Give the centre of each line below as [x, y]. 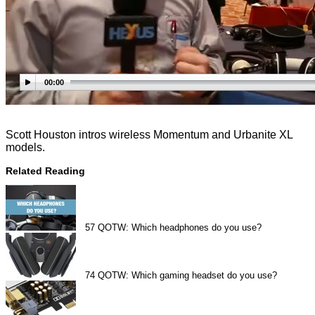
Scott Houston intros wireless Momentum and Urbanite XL [149, 135]
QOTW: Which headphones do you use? [180, 228]
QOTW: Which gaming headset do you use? [188, 276]
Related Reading [45, 171]
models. [25, 148]
